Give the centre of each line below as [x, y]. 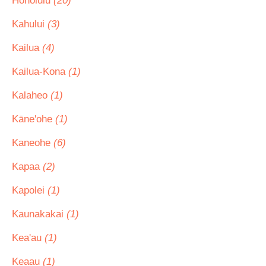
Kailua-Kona [40, 72]
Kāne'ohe [34, 119]
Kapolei [30, 190]
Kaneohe [33, 143]
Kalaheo [31, 95]
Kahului [30, 24]
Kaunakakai [39, 214]
